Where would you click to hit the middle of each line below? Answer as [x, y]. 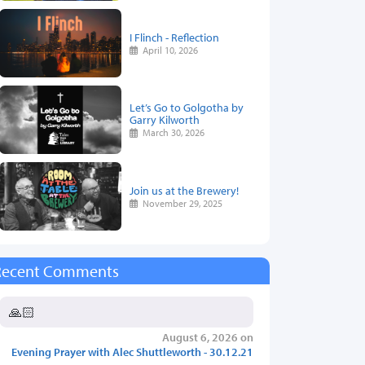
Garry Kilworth [165, 120]
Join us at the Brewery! [184, 190]
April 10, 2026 [168, 50]
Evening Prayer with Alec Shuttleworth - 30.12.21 [132, 352]
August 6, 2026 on [208, 337]
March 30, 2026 [172, 133]
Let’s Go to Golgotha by [187, 108]
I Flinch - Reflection [174, 37]
